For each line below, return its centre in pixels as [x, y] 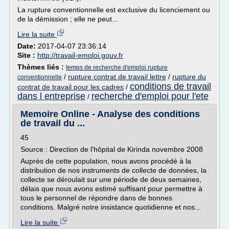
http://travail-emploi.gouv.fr [80, 55]
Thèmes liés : [42, 67]
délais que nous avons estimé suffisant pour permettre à [111, 189]
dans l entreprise [51, 96]
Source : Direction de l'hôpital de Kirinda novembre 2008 [112, 149]
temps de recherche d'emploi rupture [117, 67]
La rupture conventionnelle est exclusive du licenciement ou [114, 10]
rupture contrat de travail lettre [117, 77]
